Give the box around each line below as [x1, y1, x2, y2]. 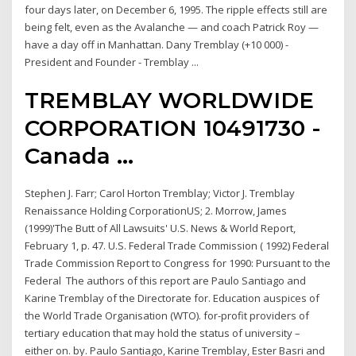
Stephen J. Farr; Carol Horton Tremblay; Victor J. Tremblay [25, 186, 296, 201]
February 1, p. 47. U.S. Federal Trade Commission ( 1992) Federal [25, 238, 330, 253]
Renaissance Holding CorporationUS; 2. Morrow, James [25, 203, 288, 219]
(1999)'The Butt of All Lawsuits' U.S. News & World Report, [25, 221, 296, 236]
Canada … [25, 142, 134, 170]
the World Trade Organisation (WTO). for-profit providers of [25, 308, 310, 323]
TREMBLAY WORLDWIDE [25, 87, 315, 114]
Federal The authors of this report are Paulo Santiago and [25, 273, 307, 288]
